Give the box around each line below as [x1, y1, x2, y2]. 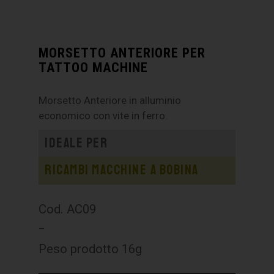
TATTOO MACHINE [39, 59, 149, 76]
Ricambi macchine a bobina [45, 161, 199, 179]
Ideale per [45, 135, 108, 152]
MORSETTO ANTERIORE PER [39, 45, 206, 61]
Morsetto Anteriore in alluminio [39, 94, 182, 107]
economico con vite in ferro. [39, 109, 168, 122]
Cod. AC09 [39, 202, 97, 217]
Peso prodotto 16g [39, 242, 143, 257]
